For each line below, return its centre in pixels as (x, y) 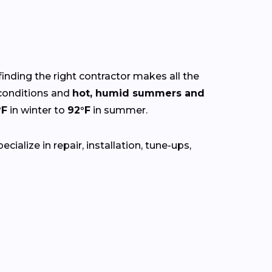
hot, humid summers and (138, 93)
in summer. (119, 110)
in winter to (37, 110)
